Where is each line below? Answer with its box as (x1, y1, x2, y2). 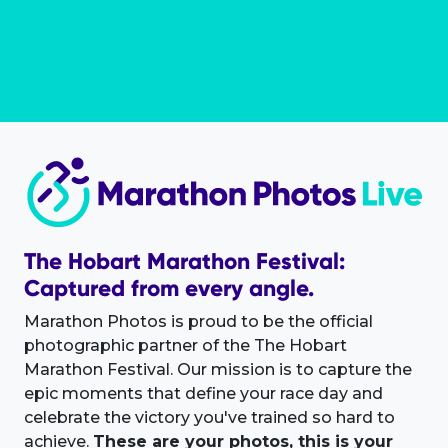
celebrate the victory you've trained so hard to (24, 408, 395, 428)
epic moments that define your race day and (24, 384, 383, 404)
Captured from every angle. (24, 274, 314, 303)
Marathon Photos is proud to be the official (24, 312, 373, 332)
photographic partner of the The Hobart (24, 336, 347, 356)
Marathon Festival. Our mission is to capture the (24, 360, 412, 380)
